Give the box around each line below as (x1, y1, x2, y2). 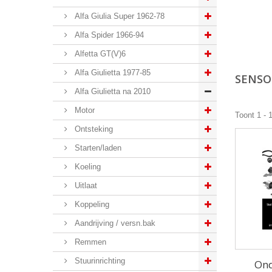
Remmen (72, 237, 106, 246)
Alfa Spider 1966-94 (72, 30, 144, 39)
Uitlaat (72, 181, 97, 190)
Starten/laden (72, 143, 121, 152)
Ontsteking (72, 124, 113, 134)
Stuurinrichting (72, 256, 125, 265)
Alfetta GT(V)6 (72, 49, 126, 58)
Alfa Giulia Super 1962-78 (72, 12, 165, 21)
